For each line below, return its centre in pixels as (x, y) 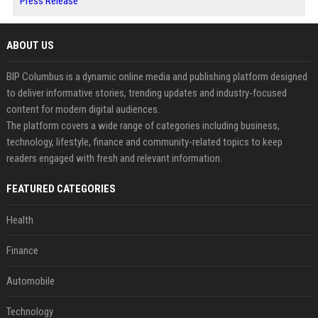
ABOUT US (30, 45)
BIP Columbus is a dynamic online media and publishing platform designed (157, 77)
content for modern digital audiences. (83, 109)
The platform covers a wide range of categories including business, (143, 126)
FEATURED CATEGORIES (61, 189)
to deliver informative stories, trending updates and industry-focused (146, 93)
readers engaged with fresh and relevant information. (114, 158)
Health (20, 220)
